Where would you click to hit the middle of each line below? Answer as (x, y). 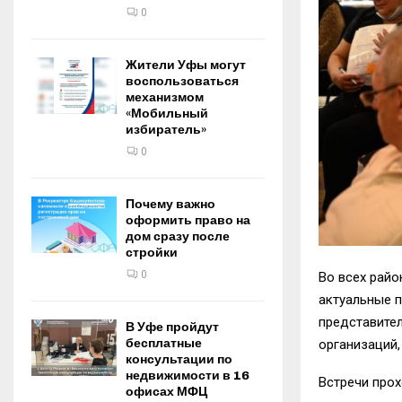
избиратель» (166, 130)
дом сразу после (178, 236)
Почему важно (170, 204)
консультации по (179, 359)
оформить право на (188, 220)
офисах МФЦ (166, 392)
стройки (152, 253)
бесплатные (164, 343)
